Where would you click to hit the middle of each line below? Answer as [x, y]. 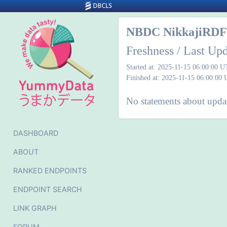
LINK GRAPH [35, 208]
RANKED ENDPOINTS [50, 171]
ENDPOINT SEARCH [48, 189]
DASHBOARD [36, 133]
